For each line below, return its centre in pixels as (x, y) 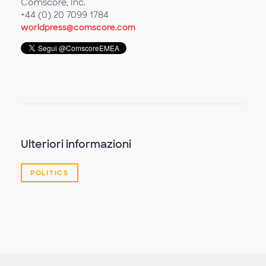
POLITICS (50, 173)
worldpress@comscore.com (78, 27)
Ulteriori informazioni (76, 144)
